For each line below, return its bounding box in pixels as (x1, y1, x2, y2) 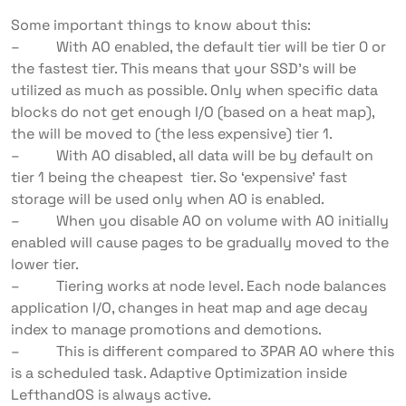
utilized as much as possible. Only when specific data (11, 81, 378, 100)
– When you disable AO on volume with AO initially (11, 211, 389, 230)
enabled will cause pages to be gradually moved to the (11, 233, 389, 252)
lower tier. (11, 255, 79, 274)
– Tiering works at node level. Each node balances (11, 276, 386, 295)
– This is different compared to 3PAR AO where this (11, 342, 394, 361)
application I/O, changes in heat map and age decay (11, 298, 368, 317)
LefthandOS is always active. (11, 385, 211, 404)
